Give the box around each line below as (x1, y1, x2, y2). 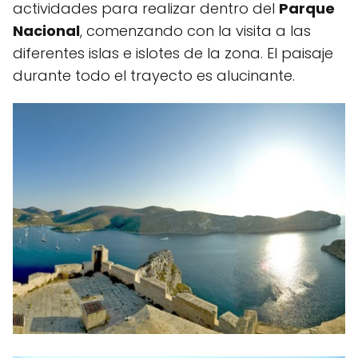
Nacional (13, 21, 80, 42)
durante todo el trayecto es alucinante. (13, 66, 295, 86)
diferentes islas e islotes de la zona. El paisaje (13, 43, 333, 64)
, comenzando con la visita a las (80, 21, 311, 42)
